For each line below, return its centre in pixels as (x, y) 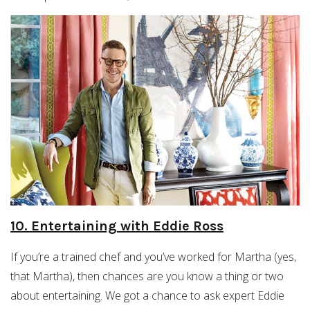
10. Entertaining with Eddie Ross (117, 226)
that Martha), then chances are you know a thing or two (147, 276)
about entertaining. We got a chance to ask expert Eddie (147, 295)
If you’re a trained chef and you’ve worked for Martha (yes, (153, 256)
